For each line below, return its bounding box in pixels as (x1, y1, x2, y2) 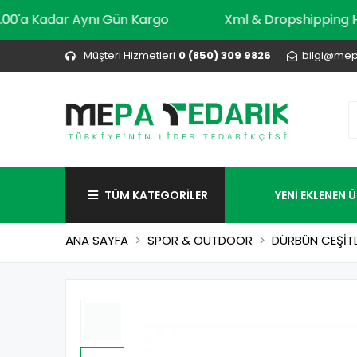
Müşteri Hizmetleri (84, 48, 175, 63)
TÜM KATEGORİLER (104, 186, 208, 203)
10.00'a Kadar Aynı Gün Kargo (21, 10, 202, 29)
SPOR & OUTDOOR (147, 232, 253, 249)
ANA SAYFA (65, 232, 128, 249)
